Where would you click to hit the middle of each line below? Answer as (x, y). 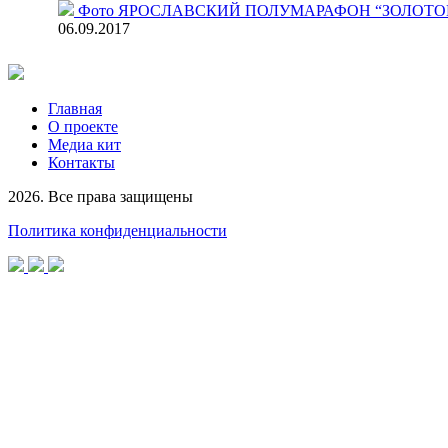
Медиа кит (84, 144)
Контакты (81, 162)
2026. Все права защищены (100, 196)
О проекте (83, 126)
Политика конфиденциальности (117, 230)
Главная (75, 108)
